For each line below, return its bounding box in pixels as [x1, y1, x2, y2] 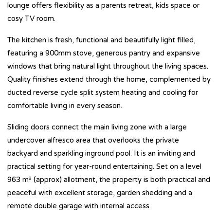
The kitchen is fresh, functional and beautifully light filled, [7, 35, 196, 44]
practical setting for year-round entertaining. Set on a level [7, 162, 201, 171]
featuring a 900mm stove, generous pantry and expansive [7, 48, 200, 57]
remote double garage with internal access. [7, 201, 151, 210]
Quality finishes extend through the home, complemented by [7, 74, 211, 84]
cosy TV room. [7, 14, 55, 23]
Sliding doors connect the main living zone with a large [7, 122, 187, 131]
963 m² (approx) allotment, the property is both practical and [7, 175, 210, 184]
